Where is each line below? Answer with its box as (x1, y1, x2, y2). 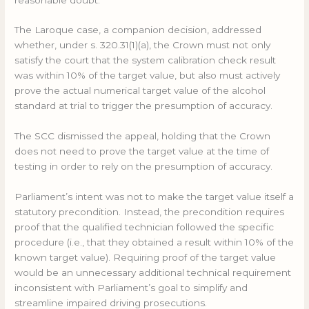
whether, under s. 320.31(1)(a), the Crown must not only (14, 39, 271, 51)
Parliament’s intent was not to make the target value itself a (14, 191, 295, 203)
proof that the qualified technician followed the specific (14, 221, 275, 233)
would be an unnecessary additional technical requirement (14, 267, 292, 279)
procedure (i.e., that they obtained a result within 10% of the (14, 237, 295, 248)
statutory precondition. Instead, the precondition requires (14, 206, 285, 218)
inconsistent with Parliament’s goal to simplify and (14, 282, 248, 294)
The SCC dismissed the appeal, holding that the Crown (14, 130, 271, 142)
